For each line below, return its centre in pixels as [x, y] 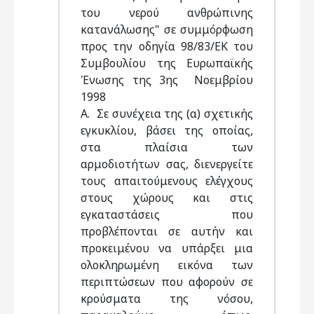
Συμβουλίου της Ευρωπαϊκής [167, 63]
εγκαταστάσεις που [167, 214]
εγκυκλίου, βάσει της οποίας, [167, 130]
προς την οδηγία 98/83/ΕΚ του [167, 46]
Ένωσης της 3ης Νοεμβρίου [167, 80]
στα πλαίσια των [167, 147]
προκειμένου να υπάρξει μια [167, 248]
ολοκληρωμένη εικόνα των [167, 265]
